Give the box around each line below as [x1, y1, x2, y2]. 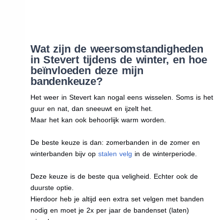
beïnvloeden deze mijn [30, 64, 143, 77]
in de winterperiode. [132, 149, 197, 158]
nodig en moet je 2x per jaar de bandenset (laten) [30, 206, 189, 214]
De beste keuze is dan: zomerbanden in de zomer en [30, 138, 200, 146]
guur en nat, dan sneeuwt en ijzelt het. [30, 104, 153, 112]
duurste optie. [30, 183, 74, 192]
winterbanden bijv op [30, 149, 98, 158]
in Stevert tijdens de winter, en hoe [30, 53, 207, 66]
